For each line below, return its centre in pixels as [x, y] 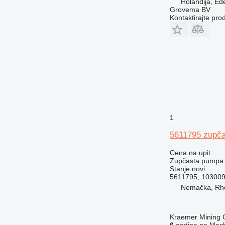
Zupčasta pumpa [196, 161]
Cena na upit [190, 153]
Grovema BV [190, 10]
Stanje [180, 169]
